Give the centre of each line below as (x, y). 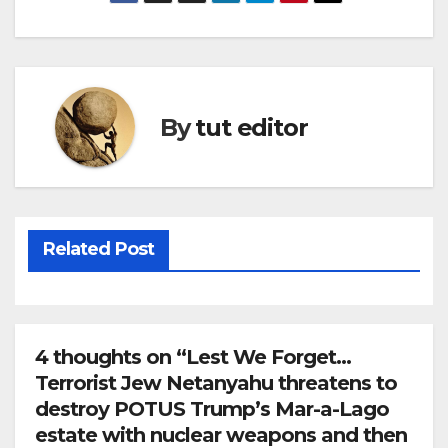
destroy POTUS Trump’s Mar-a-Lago (212, 409)
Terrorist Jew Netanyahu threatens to (216, 383)
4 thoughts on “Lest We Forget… (193, 357)
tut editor (251, 127)
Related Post (98, 249)
